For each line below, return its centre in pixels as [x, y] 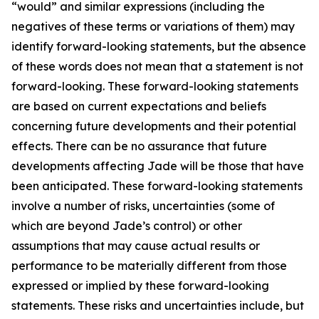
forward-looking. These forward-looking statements [155, 86]
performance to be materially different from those [149, 266]
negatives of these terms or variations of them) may [153, 26]
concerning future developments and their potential [154, 126]
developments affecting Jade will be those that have [158, 166]
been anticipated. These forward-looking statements [157, 186]
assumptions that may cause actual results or [136, 246]
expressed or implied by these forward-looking [140, 286]
